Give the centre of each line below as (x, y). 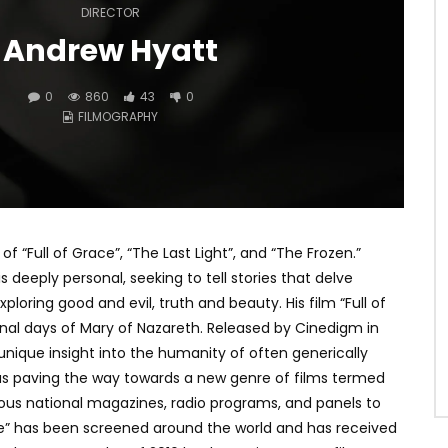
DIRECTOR (110, 12)
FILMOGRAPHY (118, 116)
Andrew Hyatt (110, 50)
